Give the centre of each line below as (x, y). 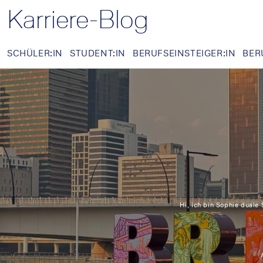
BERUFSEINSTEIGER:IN (184, 53)
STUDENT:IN (98, 53)
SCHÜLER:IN (35, 53)
